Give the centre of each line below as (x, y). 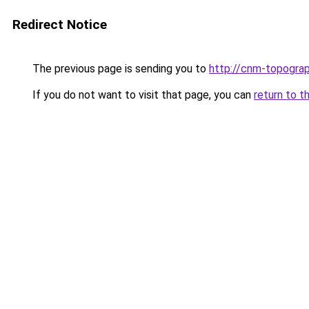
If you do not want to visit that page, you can (142, 95)
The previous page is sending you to (119, 69)
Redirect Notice (60, 24)
